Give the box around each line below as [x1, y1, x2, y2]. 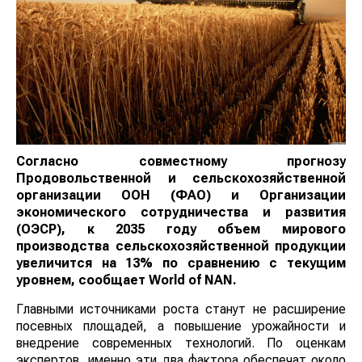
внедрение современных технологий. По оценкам [16, 335, 346, 351]
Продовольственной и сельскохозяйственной [16, 170, 346, 187]
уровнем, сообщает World [16, 272, 183, 288]
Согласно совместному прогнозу [16, 154, 346, 170]
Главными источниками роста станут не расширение [16, 301, 346, 318]
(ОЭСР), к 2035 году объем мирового [16, 221, 346, 238]
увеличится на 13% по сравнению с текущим [16, 255, 346, 271]
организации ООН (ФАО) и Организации [16, 187, 346, 204]
